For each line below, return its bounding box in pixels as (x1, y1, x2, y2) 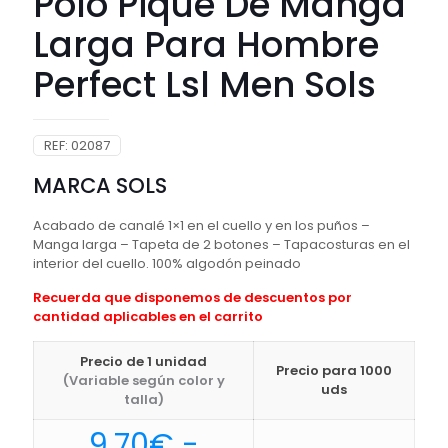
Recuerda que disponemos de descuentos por (33, 288, 352, 308)
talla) (123, 390, 164, 410)
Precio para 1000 (276, 361, 392, 381)
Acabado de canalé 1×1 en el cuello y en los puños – (33, 216, 370, 236)
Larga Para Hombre (33, 20, 379, 70)
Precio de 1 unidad (80, 352, 207, 372)
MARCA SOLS (33, 171, 167, 201)
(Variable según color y (62, 371, 225, 391)
